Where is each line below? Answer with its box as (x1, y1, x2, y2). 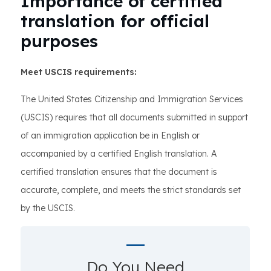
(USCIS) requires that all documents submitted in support (21, 112, 248, 123)
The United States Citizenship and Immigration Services (21, 94, 243, 105)
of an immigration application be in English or (21, 130, 200, 141)
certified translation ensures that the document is (21, 166, 217, 177)
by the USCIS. (21, 203, 75, 214)
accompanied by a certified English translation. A (21, 148, 217, 159)
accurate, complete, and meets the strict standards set (21, 184, 241, 195)
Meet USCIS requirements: (21, 67, 137, 77)
